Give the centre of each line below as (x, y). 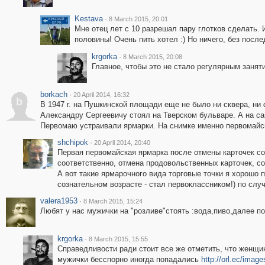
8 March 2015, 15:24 (113, 201)
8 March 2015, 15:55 (118, 239)
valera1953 (59, 201)
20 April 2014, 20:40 (122, 143)
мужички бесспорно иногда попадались (129, 259)
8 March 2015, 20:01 (138, 19)
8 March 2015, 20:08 (152, 57)
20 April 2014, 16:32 (101, 95)
